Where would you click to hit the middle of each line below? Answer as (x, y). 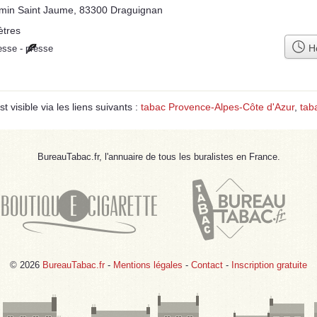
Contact (207, 265)
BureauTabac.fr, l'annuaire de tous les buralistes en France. (158, 156)
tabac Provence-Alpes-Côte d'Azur (218, 106)
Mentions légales (148, 265)
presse (39, 48)
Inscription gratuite (269, 265)
